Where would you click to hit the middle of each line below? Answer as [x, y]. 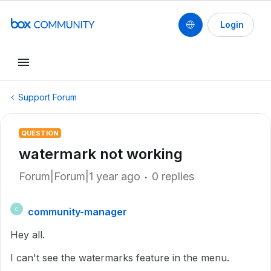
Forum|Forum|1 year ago [80, 176]
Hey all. [28, 235]
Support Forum [47, 97]
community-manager [77, 212]
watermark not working [101, 154]
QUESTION [40, 133]
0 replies [173, 176]
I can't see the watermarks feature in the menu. [120, 258]
